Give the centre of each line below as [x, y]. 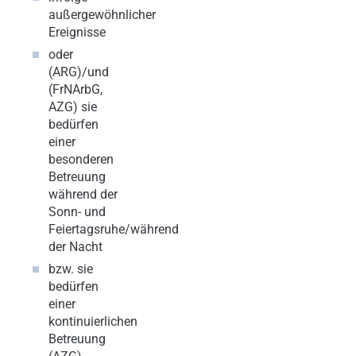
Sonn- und [77, 211]
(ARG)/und [79, 72]
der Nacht [75, 246]
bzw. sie [71, 269]
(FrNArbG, [75, 89]
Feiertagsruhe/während [114, 229]
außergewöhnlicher [102, 14]
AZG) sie [73, 106]
